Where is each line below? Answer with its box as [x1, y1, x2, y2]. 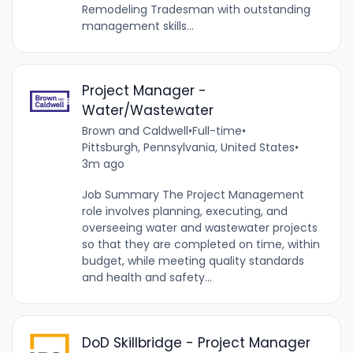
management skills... [81, 18, 194, 35]
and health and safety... [81, 269, 212, 286]
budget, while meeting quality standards [81, 253, 304, 269]
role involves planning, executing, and [81, 203, 288, 220]
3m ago [81, 156, 124, 173]
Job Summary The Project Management [81, 187, 304, 203]
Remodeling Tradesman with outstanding [81, 2, 310, 18]
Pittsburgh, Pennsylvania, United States [81, 139, 295, 156]
